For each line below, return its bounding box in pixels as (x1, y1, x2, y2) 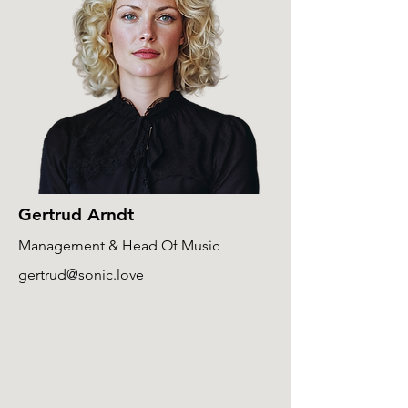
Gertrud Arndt (18, 204, 134, 225)
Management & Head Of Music (18, 237, 219, 254)
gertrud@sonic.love (18, 266, 144, 283)
